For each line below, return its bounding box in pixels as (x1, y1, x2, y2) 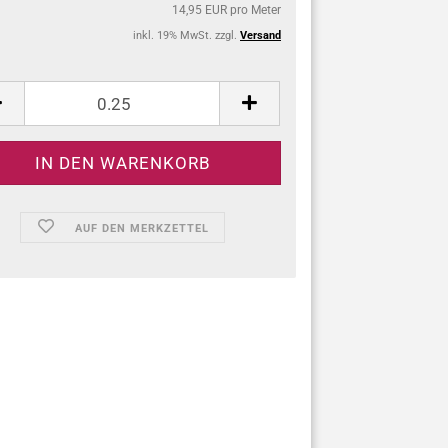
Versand (240, 29, 281, 42)
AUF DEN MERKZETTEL (74, 222, 209, 235)
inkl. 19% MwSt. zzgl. (133, 29, 240, 42)
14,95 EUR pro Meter (172, 3, 281, 17)
